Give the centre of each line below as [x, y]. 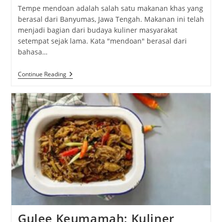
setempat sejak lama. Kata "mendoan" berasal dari [102, 41]
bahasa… [32, 52]
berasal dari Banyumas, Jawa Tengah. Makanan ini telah [111, 19]
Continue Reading [42, 74]
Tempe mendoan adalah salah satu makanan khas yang [110, 8]
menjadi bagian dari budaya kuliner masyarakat [97, 30]
